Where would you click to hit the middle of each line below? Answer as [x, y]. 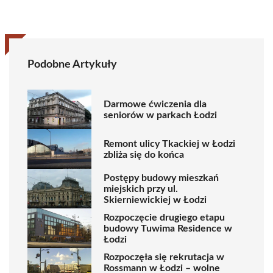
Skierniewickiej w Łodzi [155, 200]
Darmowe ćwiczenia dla [155, 104]
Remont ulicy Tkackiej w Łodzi [169, 144]
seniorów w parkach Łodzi [160, 115]
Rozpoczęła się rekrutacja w [164, 257]
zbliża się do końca [144, 154]
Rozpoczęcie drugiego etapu [164, 217]
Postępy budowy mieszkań [161, 178]
